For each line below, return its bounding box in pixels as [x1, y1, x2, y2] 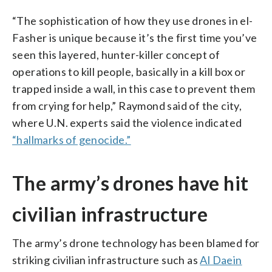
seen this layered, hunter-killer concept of [12, 47, 220, 61]
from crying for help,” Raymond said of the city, [12, 98, 242, 112]
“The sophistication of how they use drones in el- [12, 13, 253, 27]
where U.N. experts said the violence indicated [12, 115, 242, 129]
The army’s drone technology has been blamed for [12, 236, 260, 250]
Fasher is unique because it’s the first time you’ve [12, 30, 257, 44]
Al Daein [200, 253, 242, 267]
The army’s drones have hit [12, 171, 249, 195]
